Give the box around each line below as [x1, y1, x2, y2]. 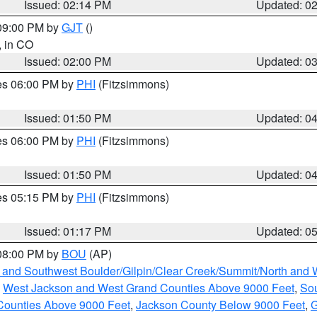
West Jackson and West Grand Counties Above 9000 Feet [3, 279, 294, 296]
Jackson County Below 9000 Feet [136, 296, 305, 313]
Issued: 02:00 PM [24, 53, 112, 69]
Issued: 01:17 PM [24, 223, 112, 239]
